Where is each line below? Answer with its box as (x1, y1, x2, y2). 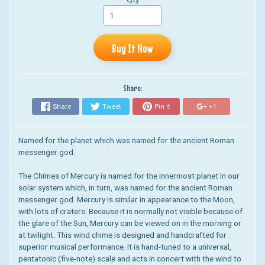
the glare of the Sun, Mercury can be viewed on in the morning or (18, 218, 241, 228)
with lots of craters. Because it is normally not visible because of (18, 206, 243, 216)
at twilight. (18, 230, 55, 240)
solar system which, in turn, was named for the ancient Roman (18, 183, 232, 193)
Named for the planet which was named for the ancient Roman (18, 135, 234, 146)
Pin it (154, 102, 170, 111)
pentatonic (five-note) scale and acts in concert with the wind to (18, 254, 241, 264)
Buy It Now (112, 41, 153, 55)
